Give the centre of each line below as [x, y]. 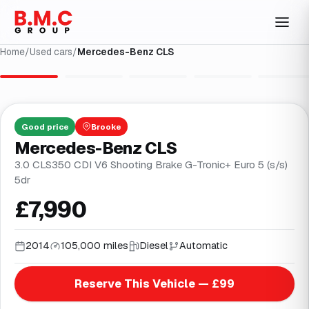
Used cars [51, 51]
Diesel [154, 246]
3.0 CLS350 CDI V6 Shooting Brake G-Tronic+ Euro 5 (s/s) [151, 164]
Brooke [106, 126]
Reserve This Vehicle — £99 [154, 283]
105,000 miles [94, 246]
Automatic [203, 246]
